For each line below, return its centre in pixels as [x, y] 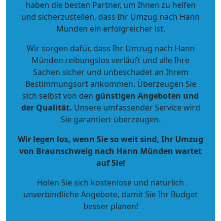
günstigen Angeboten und [146, 96]
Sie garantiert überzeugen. [110, 120]
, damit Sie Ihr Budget [158, 195]
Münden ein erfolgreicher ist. [110, 29]
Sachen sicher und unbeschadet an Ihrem [110, 72]
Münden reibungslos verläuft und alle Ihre [110, 60]
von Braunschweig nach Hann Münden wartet [110, 151]
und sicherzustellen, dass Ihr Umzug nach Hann [110, 17]
